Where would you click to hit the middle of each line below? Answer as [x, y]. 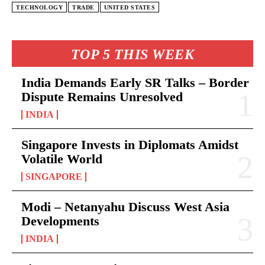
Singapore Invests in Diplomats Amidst [130, 144]
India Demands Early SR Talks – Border [135, 82]
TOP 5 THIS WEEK [132, 54]
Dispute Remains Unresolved [102, 96]
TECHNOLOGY [39, 7]
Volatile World [62, 159]
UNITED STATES [129, 7]
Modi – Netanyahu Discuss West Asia [125, 206]
